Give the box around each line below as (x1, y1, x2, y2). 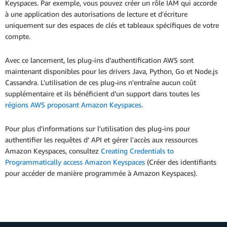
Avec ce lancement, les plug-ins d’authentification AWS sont (5, 56, 194, 65)
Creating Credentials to (101, 146, 174, 156)
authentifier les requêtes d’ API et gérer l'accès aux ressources (5, 135, 198, 144)
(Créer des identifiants (145, 158, 216, 167)
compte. (5, 32, 34, 41)
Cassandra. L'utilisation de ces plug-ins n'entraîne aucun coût (5, 78, 196, 87)
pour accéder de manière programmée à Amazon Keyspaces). (5, 169, 199, 178)
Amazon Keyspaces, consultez (5, 146, 101, 156)
